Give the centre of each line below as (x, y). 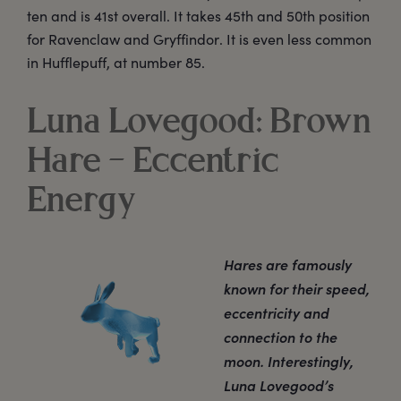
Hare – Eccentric (153, 163)
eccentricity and (277, 312)
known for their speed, (297, 288)
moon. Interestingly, (289, 360)
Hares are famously (288, 264)
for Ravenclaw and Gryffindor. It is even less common (199, 39)
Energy (81, 203)
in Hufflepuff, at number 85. (116, 63)
